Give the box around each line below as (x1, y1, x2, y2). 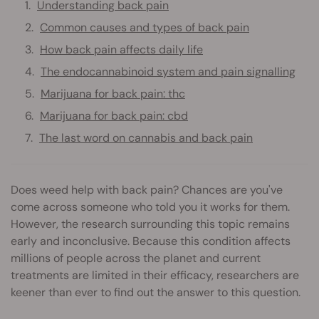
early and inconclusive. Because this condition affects (11, 234, 291, 249)
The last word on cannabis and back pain (39, 130, 253, 146)
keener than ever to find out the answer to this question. (11, 285, 300, 300)
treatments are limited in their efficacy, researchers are (11, 268, 299, 283)
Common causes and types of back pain (40, 20, 249, 36)
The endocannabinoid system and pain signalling (41, 64, 296, 80)
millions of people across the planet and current (11, 251, 261, 266)
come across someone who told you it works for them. (11, 199, 290, 215)
